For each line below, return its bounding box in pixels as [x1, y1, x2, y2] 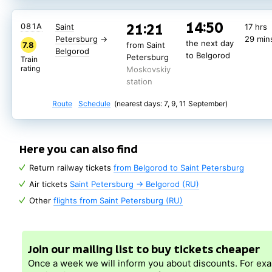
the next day [185, 38, 234, 48]
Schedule [78, 99, 111, 108]
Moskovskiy [126, 64, 171, 74]
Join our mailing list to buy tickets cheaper [28, 243, 260, 256]
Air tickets [29, 179, 70, 189]
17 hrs [245, 22, 268, 32]
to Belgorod [185, 50, 230, 60]
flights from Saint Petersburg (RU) [53, 195, 183, 205]
